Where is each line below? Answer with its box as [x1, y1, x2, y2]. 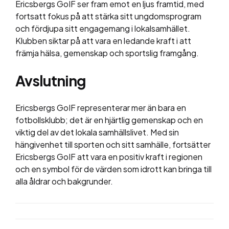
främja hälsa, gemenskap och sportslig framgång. [15, 48, 199, 59]
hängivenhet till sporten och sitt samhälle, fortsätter [15, 139, 211, 150]
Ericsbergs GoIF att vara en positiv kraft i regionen [15, 151, 202, 163]
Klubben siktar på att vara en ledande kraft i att [15, 35, 191, 47]
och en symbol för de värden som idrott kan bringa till [15, 164, 212, 175]
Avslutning [15, 72, 86, 90]
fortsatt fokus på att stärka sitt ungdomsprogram [15, 11, 201, 22]
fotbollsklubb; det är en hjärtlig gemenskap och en [15, 114, 203, 126]
